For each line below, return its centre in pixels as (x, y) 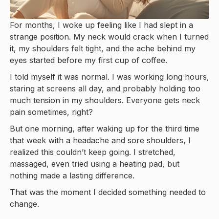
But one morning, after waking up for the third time (105, 129)
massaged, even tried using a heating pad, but (95, 164)
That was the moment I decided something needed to (108, 192)
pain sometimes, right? (51, 112)
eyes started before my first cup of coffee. (88, 60)
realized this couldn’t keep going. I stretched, (93, 152)
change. (24, 204)
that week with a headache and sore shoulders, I (100, 140)
